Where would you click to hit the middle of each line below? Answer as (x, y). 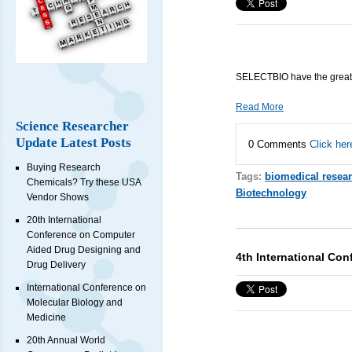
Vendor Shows (58, 198)
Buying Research (64, 168)
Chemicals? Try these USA (84, 183)
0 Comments (279, 144)
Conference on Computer (81, 235)
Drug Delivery (56, 265)
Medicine (46, 318)
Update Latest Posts (73, 143)
